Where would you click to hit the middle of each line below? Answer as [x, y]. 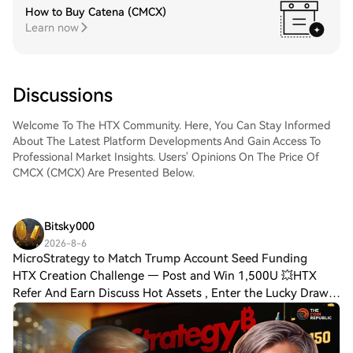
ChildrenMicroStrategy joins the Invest [118, 328]
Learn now [52, 28]
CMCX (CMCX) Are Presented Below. [104, 173]
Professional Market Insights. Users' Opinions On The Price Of [166, 157]
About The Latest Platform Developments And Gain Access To [167, 141]
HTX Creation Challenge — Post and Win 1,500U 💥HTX [165, 276]
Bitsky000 [69, 226]
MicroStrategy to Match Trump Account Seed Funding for [169, 310]
